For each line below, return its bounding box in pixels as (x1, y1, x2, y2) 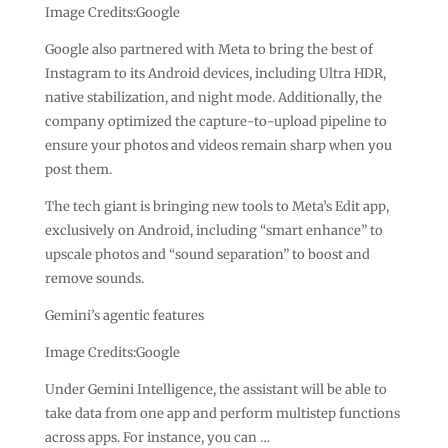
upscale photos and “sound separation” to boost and (44, 245, 370, 263)
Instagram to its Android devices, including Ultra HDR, (44, 64, 386, 82)
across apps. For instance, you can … (44, 428, 270, 446)
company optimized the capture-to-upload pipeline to (44, 112, 387, 130)
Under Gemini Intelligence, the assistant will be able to (44, 380, 387, 398)
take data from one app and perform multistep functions (44, 404, 400, 422)
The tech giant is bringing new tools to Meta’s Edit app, (44, 197, 389, 215)
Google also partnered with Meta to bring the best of (44, 40, 373, 58)
